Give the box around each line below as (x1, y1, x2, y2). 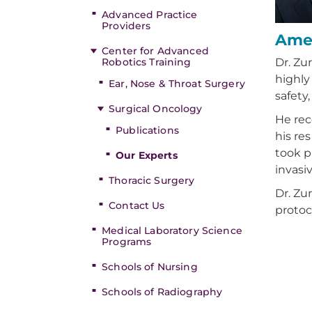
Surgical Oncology (109, 102, 203, 115)
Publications (116, 124, 179, 136)
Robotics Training (102, 56, 192, 68)
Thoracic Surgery (109, 174, 195, 187)
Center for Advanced (102, 45, 209, 57)
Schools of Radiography (102, 286, 223, 298)
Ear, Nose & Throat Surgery (109, 77, 245, 90)
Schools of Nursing (102, 260, 198, 273)
